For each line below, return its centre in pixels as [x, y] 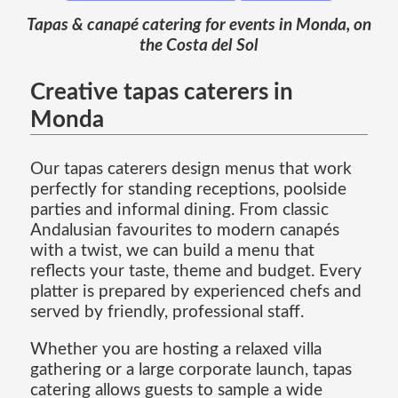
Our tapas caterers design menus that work [191, 169]
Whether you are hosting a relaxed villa [175, 349]
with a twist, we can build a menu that [172, 251]
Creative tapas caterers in [161, 93]
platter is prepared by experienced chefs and [195, 291]
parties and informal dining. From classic [179, 210]
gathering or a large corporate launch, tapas [191, 370]
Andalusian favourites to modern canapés [184, 230]
